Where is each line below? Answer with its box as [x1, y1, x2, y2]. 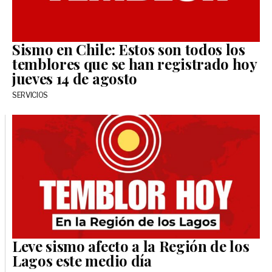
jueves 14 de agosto [12, 69, 137, 89]
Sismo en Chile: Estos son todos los [12, 39, 245, 59]
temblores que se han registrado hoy [12, 54, 257, 74]
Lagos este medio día [12, 251, 152, 271]
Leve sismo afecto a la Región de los [12, 236, 250, 256]
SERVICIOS [12, 90, 49, 100]
